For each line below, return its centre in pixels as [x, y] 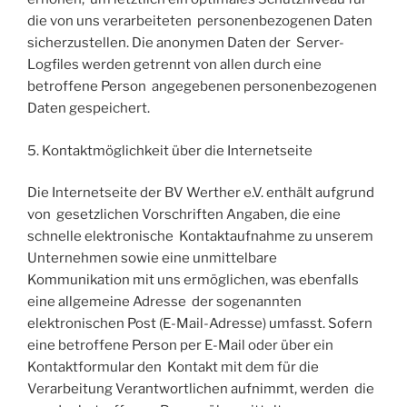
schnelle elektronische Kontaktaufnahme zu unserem [200, 237]
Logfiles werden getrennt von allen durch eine [174, 65]
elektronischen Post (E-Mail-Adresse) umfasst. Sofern [201, 324]
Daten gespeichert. [89, 109]
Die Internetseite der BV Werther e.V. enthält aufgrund [201, 193]
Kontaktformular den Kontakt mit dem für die [173, 367]
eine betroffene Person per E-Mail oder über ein [180, 346]
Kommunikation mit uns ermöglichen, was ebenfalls [193, 280]
